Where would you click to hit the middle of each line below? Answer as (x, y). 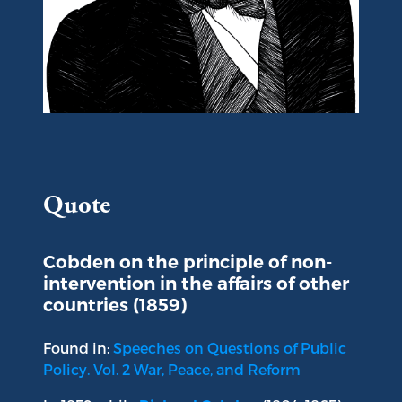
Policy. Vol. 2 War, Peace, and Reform (172, 370)
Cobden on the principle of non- (188, 262)
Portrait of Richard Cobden (138, 123)
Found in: (78, 348)
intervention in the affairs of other (196, 284)
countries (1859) (115, 306)
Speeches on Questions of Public (230, 348)
